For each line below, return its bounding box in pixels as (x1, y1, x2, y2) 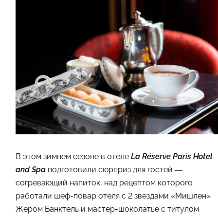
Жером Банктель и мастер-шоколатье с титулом (16, 204, 199, 214)
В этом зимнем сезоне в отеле (16, 151, 131, 161)
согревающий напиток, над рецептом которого (16, 178, 193, 187)
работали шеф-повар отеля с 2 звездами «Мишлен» (16, 191, 211, 200)
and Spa (16, 164, 46, 174)
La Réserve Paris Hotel (131, 151, 213, 161)
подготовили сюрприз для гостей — (46, 164, 182, 174)
